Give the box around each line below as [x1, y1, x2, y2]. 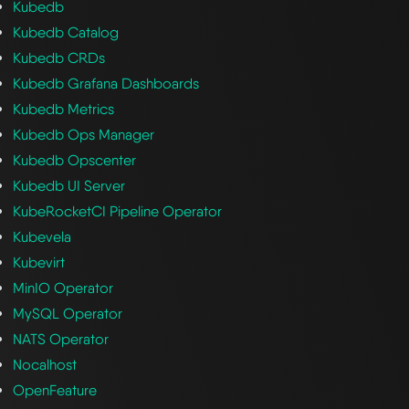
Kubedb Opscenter [13, 151, 137, 169]
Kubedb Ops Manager [13, 125, 155, 143]
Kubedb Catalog [13, 23, 120, 41]
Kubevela [13, 227, 72, 246]
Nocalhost [13, 355, 78, 373]
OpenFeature [13, 381, 98, 399]
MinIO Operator [13, 278, 114, 297]
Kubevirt [13, 253, 66, 271]
